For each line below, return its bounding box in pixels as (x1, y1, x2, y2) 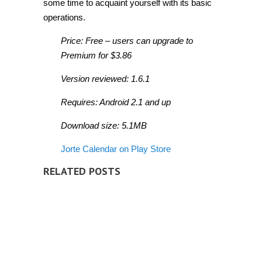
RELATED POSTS (43, 164, 120, 178)
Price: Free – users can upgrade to (61, 36, 193, 46)
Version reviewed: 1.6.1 (61, 74, 150, 84)
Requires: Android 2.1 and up (61, 97, 171, 107)
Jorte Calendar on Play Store (61, 144, 171, 154)
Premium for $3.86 (61, 50, 132, 60)
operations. (43, 12, 85, 22)
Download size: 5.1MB (61, 120, 147, 130)
